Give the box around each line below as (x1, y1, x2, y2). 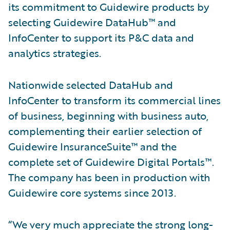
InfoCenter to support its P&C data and (8, 30, 194, 45)
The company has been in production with (8, 169, 210, 185)
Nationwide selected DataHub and (8, 77, 173, 92)
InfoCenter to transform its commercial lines (8, 92, 221, 108)
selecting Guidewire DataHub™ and (8, 14, 176, 30)
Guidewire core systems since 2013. (8, 185, 176, 200)
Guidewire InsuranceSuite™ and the (8, 139, 177, 154)
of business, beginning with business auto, (8, 108, 208, 123)
